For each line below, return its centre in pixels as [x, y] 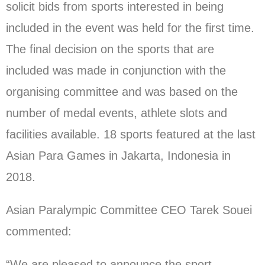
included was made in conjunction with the [116, 70]
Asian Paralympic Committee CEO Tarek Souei [129, 210]
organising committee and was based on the [122, 91]
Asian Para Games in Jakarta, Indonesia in [118, 155]
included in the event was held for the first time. [130, 28]
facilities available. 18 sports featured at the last [131, 134]
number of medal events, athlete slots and [117, 113]
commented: [39, 231]
